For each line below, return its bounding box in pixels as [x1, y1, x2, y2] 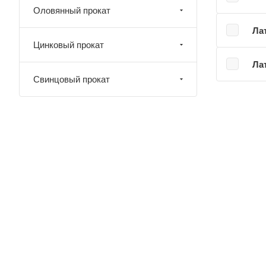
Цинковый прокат [33, 40, 104, 50]
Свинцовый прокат [33, 74, 110, 84]
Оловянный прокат [33, 5, 110, 15]
